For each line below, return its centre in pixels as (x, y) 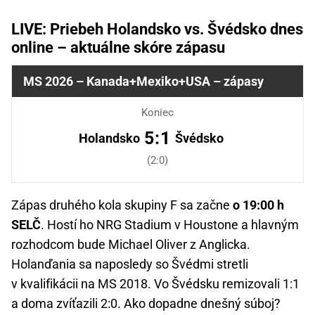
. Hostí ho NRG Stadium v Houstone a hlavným (170, 225)
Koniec (157, 113)
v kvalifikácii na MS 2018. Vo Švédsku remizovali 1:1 (155, 284)
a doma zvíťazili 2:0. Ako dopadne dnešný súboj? (146, 304)
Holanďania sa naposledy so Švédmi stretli (130, 264)
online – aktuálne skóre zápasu (118, 48)
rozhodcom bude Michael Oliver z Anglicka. (131, 245)
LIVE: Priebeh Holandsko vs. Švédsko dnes (157, 30)
